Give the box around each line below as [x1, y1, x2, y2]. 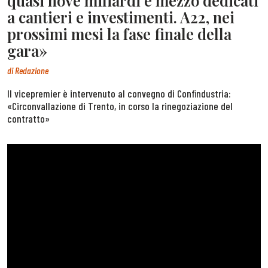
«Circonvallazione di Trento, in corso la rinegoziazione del [7, 99, 233, 112]
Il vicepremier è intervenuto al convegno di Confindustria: [7, 86, 231, 100]
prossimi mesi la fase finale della [7, 23, 232, 44]
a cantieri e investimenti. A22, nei [7, 7, 234, 28]
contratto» [7, 111, 50, 125]
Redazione [15, 64, 48, 76]
